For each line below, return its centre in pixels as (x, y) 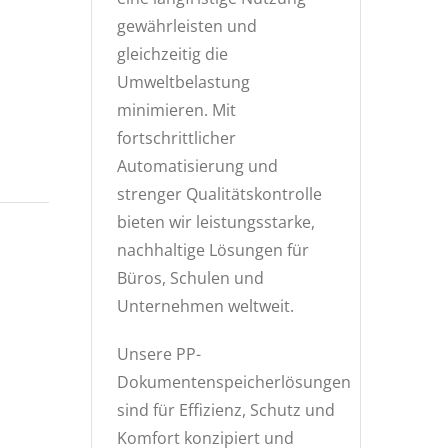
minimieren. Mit (176, 110)
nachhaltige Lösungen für (213, 250)
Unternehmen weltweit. (205, 306)
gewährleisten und (187, 26)
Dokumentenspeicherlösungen (234, 382)
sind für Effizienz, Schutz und (226, 410)
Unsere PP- (159, 354)
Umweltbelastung (183, 82)
